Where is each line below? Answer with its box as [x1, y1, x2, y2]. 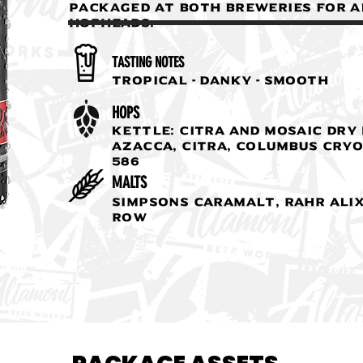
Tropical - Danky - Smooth [112, 74, 328, 87]
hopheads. [69, 16, 155, 29]
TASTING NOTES [112, 53, 184, 71]
